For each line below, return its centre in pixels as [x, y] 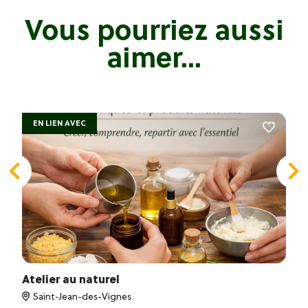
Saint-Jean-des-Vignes [82, 296]
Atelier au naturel [71, 279]
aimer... [154, 57]
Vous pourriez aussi [154, 30]
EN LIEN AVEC [59, 123]
